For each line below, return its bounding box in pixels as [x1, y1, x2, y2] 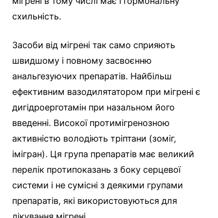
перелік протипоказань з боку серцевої [12, 164, 181, 175]
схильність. [12, 11, 61, 22]
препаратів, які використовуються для [12, 196, 177, 206]
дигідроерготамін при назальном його [12, 102, 175, 113]
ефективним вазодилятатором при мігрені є [12, 87, 200, 97]
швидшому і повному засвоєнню [12, 55, 152, 66]
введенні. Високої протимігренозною [12, 118, 170, 128]
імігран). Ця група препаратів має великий [12, 149, 194, 160]
